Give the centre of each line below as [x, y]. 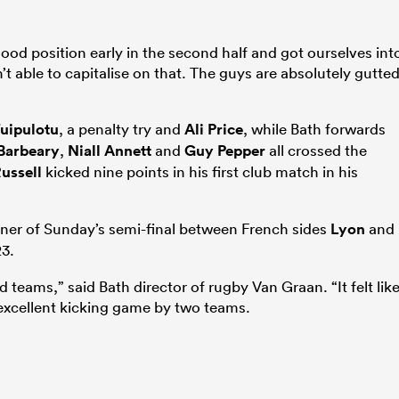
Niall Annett [110, 150]
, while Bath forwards [314, 128]
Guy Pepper [225, 150]
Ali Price [214, 129]
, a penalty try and [122, 128]
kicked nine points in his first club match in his [200, 171]
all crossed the [316, 150]
